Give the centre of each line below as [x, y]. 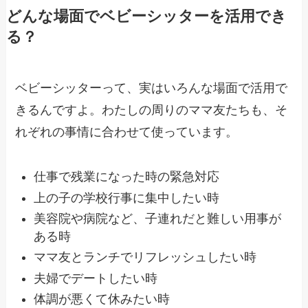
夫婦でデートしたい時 [96, 278]
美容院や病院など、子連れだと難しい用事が [158, 218]
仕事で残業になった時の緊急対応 [127, 177]
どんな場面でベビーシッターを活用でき [146, 17]
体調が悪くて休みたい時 [102, 299]
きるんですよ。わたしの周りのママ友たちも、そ [152, 110]
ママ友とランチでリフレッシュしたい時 [145, 257]
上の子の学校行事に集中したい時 [127, 198]
